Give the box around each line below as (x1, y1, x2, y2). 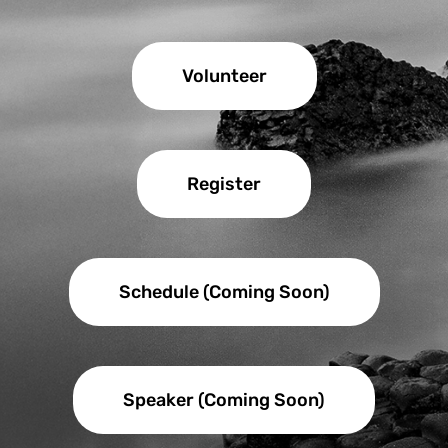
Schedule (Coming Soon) (118, 280, 330, 303)
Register (187, 172, 261, 195)
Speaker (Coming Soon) (123, 388, 325, 411)
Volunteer (181, 64, 267, 87)
